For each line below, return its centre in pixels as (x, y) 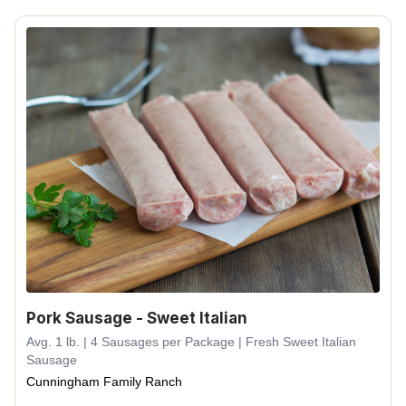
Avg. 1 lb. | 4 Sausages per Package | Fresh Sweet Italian (191, 341)
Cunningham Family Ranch (104, 381)
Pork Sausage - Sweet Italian (137, 318)
